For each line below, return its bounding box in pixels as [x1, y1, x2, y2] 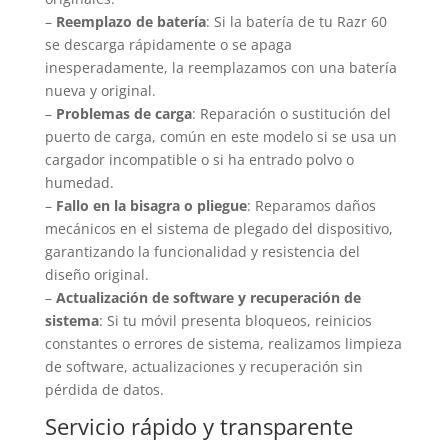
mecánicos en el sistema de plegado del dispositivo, [44, 218, 393, 238]
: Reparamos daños [246, 195, 376, 215]
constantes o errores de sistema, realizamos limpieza [44, 333, 402, 353]
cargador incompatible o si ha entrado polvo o [44, 149, 354, 169]
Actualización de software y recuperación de [55, 287, 361, 307]
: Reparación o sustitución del [191, 103, 391, 123]
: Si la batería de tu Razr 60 [205, 11, 387, 31]
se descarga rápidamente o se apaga [44, 34, 292, 54]
